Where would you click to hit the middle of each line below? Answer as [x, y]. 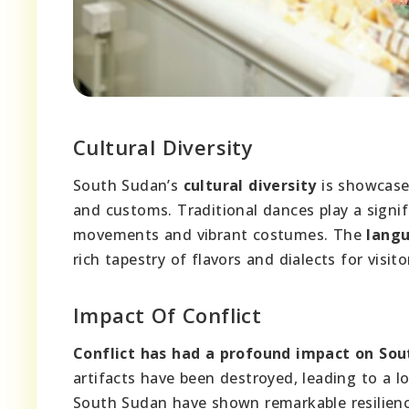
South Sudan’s [128, 185]
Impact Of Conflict [168, 315]
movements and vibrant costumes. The [220, 234]
